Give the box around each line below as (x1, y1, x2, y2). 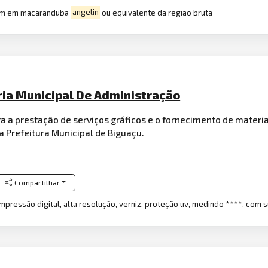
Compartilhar (14, 178, 60, 187)
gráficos (111, 113, 147, 125)
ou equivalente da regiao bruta (100, 7, 213, 17)
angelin (72, 7, 99, 17)
